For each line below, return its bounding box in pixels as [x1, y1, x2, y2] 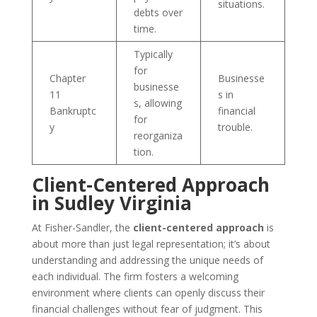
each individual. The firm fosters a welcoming [31, 270, 238, 283]
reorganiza [133, 129, 183, 142]
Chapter [49, 71, 86, 85]
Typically [133, 47, 173, 61]
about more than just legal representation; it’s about [31, 237, 270, 250]
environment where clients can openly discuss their [31, 286, 265, 299]
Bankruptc [49, 104, 96, 117]
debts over [133, 6, 183, 19]
